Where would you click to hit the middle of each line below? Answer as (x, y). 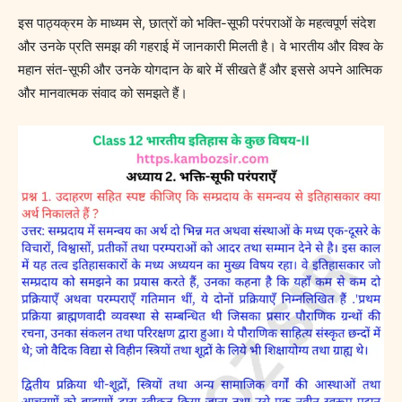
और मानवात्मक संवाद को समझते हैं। (103, 94)
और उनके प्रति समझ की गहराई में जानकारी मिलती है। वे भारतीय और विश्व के (201, 47)
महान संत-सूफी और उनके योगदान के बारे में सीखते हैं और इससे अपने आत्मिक (200, 70)
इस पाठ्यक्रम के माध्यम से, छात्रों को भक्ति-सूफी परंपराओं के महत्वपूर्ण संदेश (197, 24)
